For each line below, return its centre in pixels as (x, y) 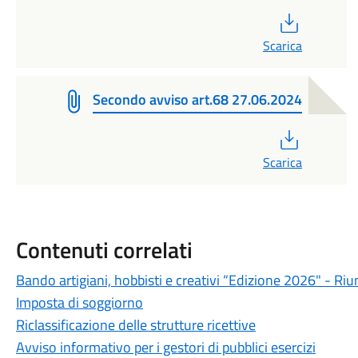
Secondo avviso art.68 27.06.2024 (197, 99)
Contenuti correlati (104, 250)
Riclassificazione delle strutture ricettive (135, 325)
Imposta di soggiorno (79, 302)
